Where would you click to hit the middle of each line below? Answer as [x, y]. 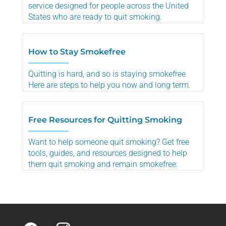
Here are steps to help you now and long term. [109, 85]
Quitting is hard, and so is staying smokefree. [108, 74]
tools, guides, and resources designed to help [108, 153]
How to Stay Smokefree [77, 51]
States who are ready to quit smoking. [95, 17]
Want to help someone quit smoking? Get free [109, 142]
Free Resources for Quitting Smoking [105, 120]
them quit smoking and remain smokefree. [103, 164]
